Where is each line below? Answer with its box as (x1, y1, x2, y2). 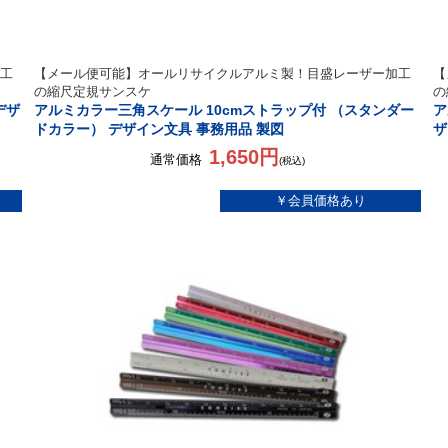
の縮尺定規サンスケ (34, 84, 152, 99)
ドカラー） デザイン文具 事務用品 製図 (34, 121, 285, 137)
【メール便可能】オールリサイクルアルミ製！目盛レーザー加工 (34, 66, 412, 81)
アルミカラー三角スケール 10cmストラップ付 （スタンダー (34, 102, 415, 118)
